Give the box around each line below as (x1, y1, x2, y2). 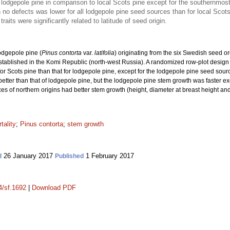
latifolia (94, 49, 114, 56)
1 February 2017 (84, 152, 134, 160)
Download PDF (32, 184, 76, 191)
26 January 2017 (2, 152, 55, 160)
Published (55, 152, 84, 160)
